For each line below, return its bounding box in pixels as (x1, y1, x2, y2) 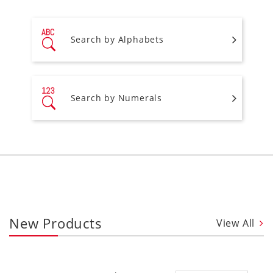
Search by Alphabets (70, 34, 164, 46)
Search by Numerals (70, 92, 162, 104)
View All (216, 216, 255, 230)
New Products (9, 213, 102, 232)
